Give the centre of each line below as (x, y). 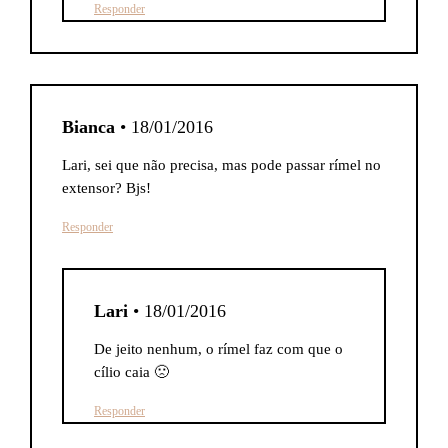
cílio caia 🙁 (131, 372)
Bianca (88, 127)
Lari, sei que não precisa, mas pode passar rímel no (221, 165)
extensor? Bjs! (106, 188)
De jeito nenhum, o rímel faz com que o (218, 349)
